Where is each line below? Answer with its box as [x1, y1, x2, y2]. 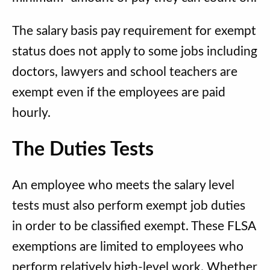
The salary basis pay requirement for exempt [12, 24, 256, 37]
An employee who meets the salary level [12, 179, 234, 192]
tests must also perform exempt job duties [12, 199, 245, 213]
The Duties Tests [12, 140, 154, 160]
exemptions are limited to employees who [12, 240, 243, 254]
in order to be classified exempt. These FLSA [12, 220, 256, 233]
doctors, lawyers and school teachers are [12, 65, 237, 78]
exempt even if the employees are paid [12, 86, 225, 99]
